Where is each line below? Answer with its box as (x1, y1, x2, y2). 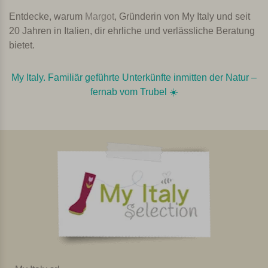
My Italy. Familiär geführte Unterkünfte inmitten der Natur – (11, 72, 257, 83)
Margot (85, 11, 114, 22)
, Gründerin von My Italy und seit (114, 11, 250, 22)
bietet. (9, 39, 35, 50)
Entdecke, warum (9, 11, 85, 22)
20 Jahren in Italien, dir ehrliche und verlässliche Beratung (9, 25, 255, 36)
